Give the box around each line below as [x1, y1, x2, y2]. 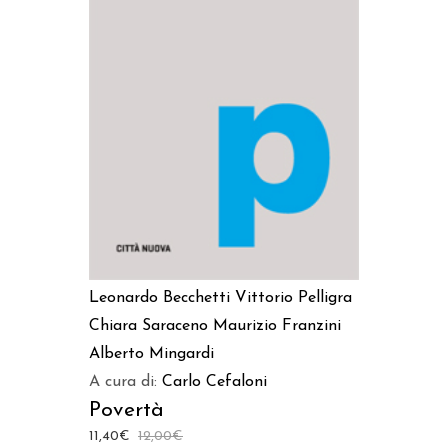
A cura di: [89, 373, 162, 390]
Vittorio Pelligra [235, 289, 352, 306]
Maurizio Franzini [213, 317, 341, 334]
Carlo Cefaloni [162, 373, 267, 390]
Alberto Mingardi [89, 345, 214, 362]
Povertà [89, 399, 165, 421]
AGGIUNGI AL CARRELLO [152, 42, 296, 55]
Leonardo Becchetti [89, 289, 230, 306]
